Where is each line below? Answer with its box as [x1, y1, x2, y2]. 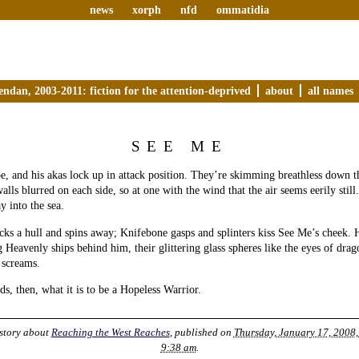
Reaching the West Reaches [50, 325, 170, 338]
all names [308, 83, 353, 97]
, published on [169, 325, 234, 338]
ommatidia [216, 3, 269, 16]
